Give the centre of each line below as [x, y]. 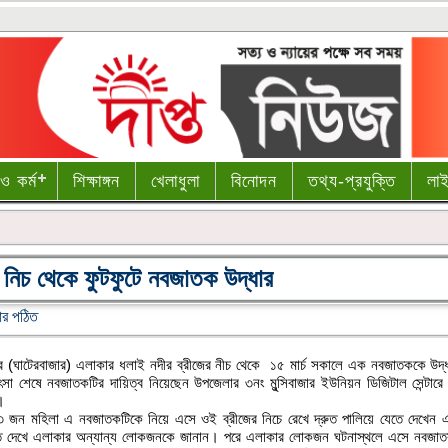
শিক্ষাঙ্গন [97, 180]
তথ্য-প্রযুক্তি [352, 180]
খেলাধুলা [176, 180]
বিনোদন [254, 180]
